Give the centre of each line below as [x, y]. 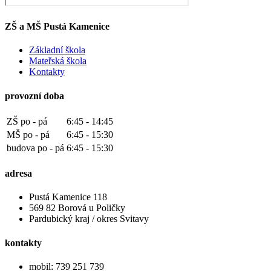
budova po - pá [35, 148]
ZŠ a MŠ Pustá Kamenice [57, 27]
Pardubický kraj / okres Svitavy [89, 219]
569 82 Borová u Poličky [77, 208]
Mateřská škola [58, 61]
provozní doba [34, 96]
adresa [18, 174]
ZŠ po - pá [27, 121]
